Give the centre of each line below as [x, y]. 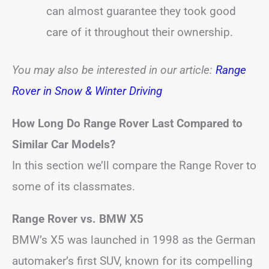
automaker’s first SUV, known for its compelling [132, 261]
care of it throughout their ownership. [140, 32]
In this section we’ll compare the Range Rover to [134, 165]
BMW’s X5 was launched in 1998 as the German [134, 240]
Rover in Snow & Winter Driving [87, 91]
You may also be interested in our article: [114, 70]
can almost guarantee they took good [141, 11]
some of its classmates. [74, 186]
